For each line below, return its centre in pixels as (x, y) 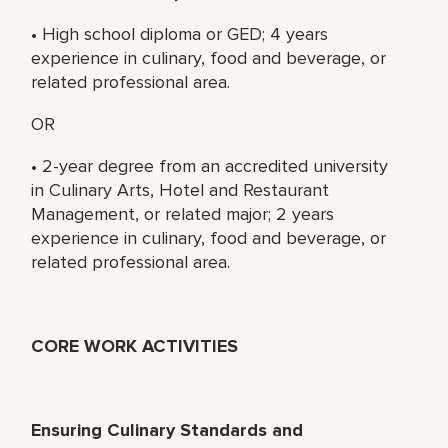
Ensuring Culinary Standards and (167, 429)
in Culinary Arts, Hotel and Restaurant (180, 189)
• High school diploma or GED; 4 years (180, 33)
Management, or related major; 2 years (183, 213)
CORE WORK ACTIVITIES (135, 345)
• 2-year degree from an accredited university (210, 165)
